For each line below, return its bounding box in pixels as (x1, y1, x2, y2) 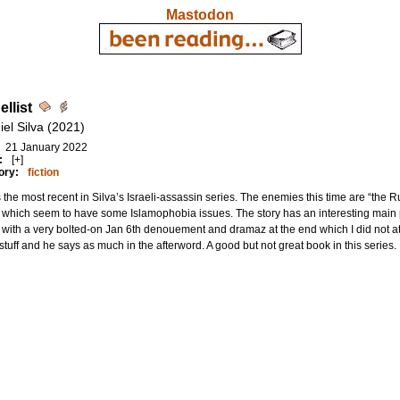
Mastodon (166, 7, 234, 22)
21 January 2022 (4, 141, 87, 154)
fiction (27, 166, 59, 179)
